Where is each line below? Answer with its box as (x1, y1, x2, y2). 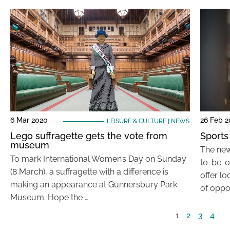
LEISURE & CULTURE (106, 118, 166, 125)
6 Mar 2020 (10, 116, 48, 124)
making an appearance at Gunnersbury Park (10, 180, 177, 189)
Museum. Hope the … (10, 193, 88, 202)
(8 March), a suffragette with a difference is (10, 167, 168, 177)
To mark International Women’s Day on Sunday (10, 154, 186, 164)
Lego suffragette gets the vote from (10, 130, 167, 141)
